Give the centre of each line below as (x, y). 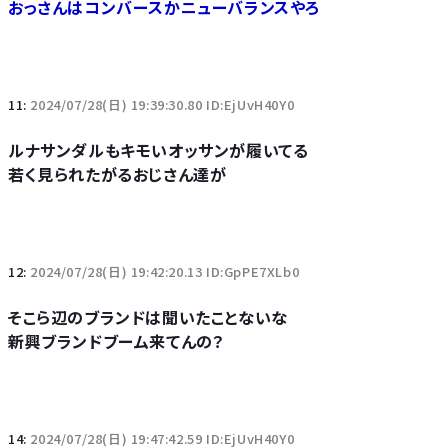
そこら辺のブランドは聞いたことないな (148, 317)
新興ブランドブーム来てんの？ (116, 341)
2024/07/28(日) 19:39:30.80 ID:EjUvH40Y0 (162, 104)
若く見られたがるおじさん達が (117, 174)
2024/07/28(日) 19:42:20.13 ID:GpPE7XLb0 (165, 271)
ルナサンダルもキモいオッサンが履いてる (158, 150)
